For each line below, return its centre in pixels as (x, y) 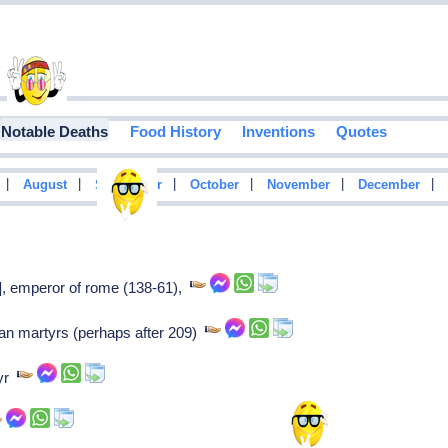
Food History (175, 132)
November (298, 185)
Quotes (361, 132)
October (214, 185)
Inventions (278, 132)
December (388, 185)
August (44, 185)
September (128, 185)
